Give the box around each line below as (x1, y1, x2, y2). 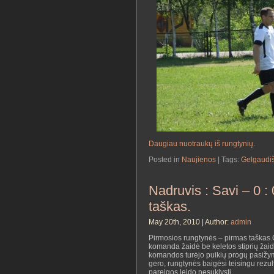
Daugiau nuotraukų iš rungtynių (149, 139, 253, 149)
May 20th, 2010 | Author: (149, 217, 231, 226)
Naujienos (182, 155, 216, 165)
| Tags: (216, 155, 241, 165)
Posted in (149, 155, 182, 165)
